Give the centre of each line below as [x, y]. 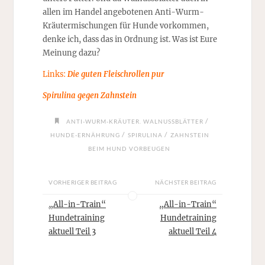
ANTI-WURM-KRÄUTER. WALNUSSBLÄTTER [135, 122]
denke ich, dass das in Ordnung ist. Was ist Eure [130, 39]
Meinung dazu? [71, 53]
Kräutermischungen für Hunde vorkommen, [125, 26]
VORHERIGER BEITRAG [83, 182]
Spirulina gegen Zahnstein [89, 95]
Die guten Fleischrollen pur [115, 74]
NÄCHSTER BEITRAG [185, 182]
